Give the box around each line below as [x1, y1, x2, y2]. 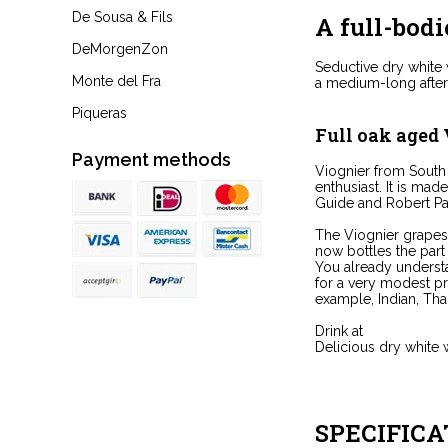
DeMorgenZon [72, 41, 168, 57]
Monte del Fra [72, 73, 161, 89]
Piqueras [72, 105, 127, 121]
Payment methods [72, 149, 231, 170]
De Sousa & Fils [72, 9, 173, 25]
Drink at [315, 322, 363, 339]
